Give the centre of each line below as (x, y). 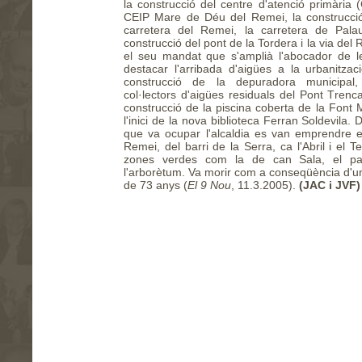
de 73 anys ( (156, 185)
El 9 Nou (209, 185)
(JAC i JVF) (330, 185)
